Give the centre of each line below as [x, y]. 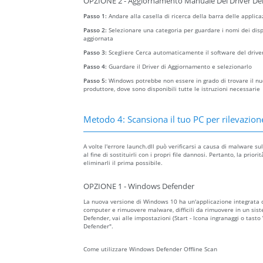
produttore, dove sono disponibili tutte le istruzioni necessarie [172, 89]
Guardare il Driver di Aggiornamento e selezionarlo [180, 67]
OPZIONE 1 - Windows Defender [139, 187]
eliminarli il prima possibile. [123, 163]
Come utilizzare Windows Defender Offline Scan [150, 249]
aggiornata [98, 38]
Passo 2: [96, 30]
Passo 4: [96, 67]
